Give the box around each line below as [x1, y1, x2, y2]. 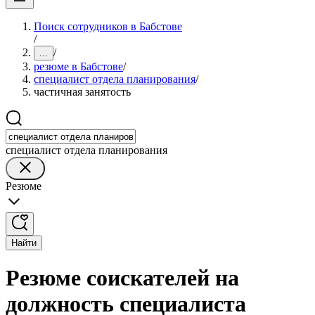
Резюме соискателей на [6, 265, 239, 291]
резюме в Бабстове [34, 60, 123, 72]
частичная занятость [34, 86, 131, 98]
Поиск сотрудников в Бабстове [34, 20, 182, 32]
